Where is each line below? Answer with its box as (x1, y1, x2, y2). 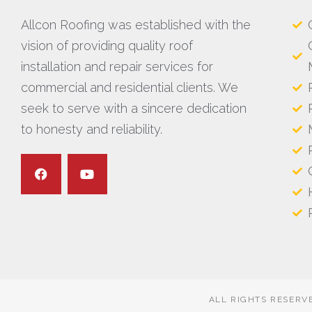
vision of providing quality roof (21, 38, 193, 54)
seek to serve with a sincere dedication (21, 101, 247, 116)
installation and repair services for (21, 59, 213, 75)
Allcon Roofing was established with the (21, 17, 251, 33)
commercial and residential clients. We (21, 80, 238, 95)
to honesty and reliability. (21, 122, 162, 137)
